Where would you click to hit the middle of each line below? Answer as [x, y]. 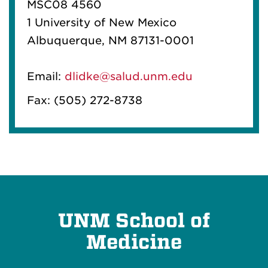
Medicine [134, 242]
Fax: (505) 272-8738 [85, 100]
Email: [46, 76]
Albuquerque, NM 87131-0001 [110, 40]
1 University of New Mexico [102, 22]
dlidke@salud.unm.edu [129, 76]
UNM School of [134, 220]
